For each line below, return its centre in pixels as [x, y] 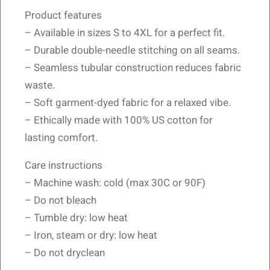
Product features [63, 15]
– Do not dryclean [65, 253]
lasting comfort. [61, 138]
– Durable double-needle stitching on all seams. [132, 50]
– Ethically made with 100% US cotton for [119, 120]
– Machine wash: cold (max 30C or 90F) [115, 183]
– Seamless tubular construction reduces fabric [133, 68]
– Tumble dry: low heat [76, 218]
